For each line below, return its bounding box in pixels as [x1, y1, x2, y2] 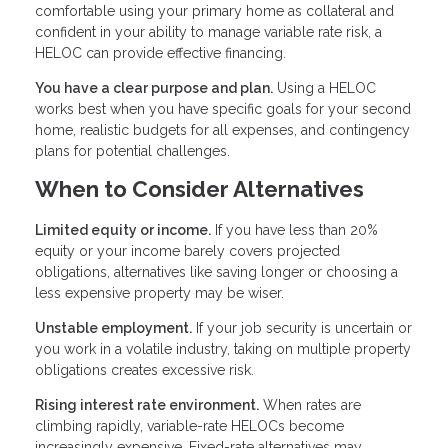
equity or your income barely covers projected [35, 242, 340, 259]
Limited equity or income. [35, 221, 211, 238]
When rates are [259, 396, 361, 413]
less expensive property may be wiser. [35, 284, 284, 301]
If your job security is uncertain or [192, 319, 412, 336]
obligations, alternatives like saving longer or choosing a [35, 263, 398, 280]
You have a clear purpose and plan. [35, 80, 273, 97]
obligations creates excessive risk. [35, 361, 254, 378]
